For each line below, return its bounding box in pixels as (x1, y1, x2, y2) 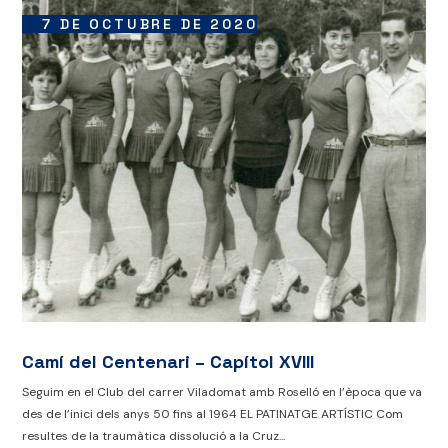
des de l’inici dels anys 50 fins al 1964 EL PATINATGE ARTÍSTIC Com (22, 406, 404, 423)
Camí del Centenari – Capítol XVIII (22, 350, 315, 374)
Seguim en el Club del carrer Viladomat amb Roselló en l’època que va (22, 384, 423, 401)
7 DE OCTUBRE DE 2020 (42, 15, 258, 34)
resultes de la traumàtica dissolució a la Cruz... (22, 428, 286, 445)
